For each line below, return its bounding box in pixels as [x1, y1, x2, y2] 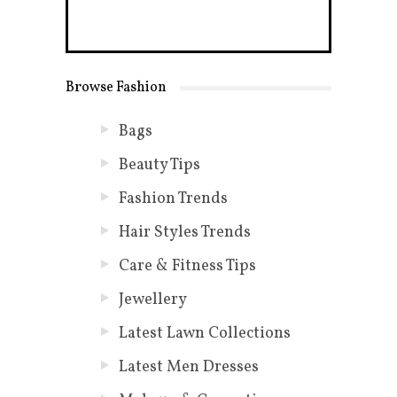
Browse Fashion [65, 78, 167, 98]
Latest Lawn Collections [118, 323, 291, 346]
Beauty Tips [118, 154, 200, 177]
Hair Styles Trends [118, 222, 251, 245]
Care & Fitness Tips [118, 255, 256, 278]
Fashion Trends [118, 188, 228, 211]
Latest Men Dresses [118, 356, 259, 379]
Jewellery [118, 289, 187, 312]
